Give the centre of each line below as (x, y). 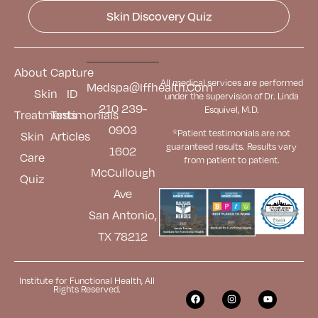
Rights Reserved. (87, 289)
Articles (70, 136)
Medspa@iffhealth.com (150, 87)
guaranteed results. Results (222, 147)
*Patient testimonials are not (231, 133)
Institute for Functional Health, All (87, 280)
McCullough (123, 172)
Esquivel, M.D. (231, 109)
